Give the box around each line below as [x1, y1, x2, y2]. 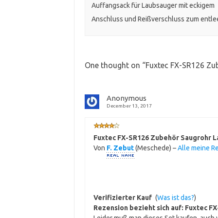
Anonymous [106, 94, 146, 103]
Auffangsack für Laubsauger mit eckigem [91, 1, 215, 10]
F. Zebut [106, 144, 134, 152]
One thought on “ [84, 61, 145, 70]
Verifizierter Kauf [93, 194, 152, 202]
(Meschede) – [133, 144, 178, 152]
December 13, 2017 [106, 103, 152, 109]
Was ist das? [157, 194, 194, 202]
